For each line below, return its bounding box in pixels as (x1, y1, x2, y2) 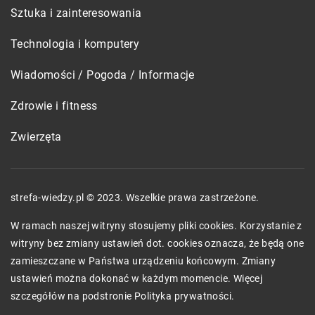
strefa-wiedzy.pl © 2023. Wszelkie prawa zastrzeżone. (11, 191, 259, 203)
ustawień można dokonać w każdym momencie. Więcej (11, 272, 263, 284)
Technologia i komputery (11, 37, 140, 51)
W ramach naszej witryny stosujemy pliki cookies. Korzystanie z (11, 219, 302, 231)
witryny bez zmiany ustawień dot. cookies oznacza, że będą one (11, 237, 304, 249)
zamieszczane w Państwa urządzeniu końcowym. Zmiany (11, 255, 276, 266)
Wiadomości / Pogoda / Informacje (11, 67, 195, 82)
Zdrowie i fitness (11, 98, 98, 112)
